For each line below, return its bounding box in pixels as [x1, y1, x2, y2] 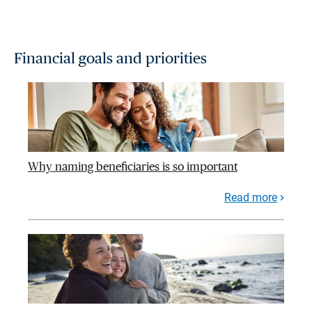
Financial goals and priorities [14, 51, 207, 67]
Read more [224, 191, 277, 205]
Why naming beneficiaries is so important [28, 161, 237, 173]
